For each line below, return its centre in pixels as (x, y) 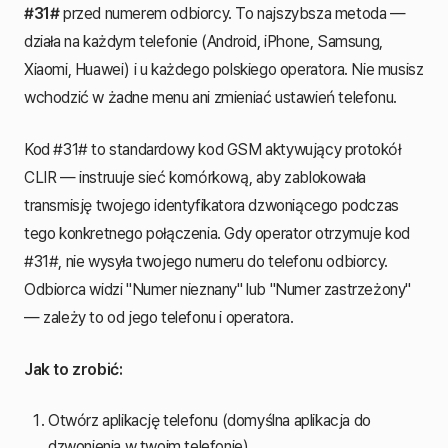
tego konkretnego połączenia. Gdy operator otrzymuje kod (217, 233)
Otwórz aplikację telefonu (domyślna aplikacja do (209, 420)
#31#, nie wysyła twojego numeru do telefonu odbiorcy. (206, 261)
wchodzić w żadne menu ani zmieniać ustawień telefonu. (210, 97)
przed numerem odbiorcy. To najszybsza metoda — (232, 13)
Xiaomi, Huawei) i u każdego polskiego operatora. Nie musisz (224, 69)
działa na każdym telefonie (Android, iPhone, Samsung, (203, 41)
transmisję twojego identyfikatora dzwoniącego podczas (211, 205)
